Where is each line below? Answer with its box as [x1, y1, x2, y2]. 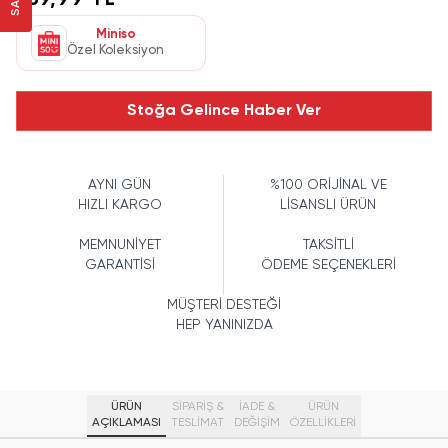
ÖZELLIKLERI [290, 417, 356, 429]
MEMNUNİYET [78, 238, 161, 252]
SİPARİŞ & [171, 401, 224, 413]
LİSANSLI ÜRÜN [280, 198, 376, 212]
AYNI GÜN [88, 178, 151, 192]
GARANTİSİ [84, 258, 155, 272]
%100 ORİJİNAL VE [269, 178, 387, 192]
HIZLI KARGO [77, 198, 162, 212]
